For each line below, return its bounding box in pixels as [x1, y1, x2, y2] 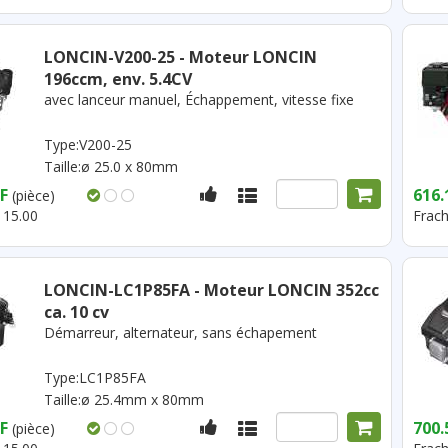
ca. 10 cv [43, 301, 109, 323]
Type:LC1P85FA [43, 368, 146, 387]
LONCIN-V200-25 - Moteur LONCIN [43, 46, 317, 68]
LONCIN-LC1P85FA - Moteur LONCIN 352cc [43, 279, 379, 301]
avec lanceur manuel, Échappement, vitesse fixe [43, 90, 354, 109]
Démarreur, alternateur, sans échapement [43, 323, 317, 342]
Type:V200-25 [43, 135, 132, 154]
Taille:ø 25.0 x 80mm [43, 157, 178, 176]
